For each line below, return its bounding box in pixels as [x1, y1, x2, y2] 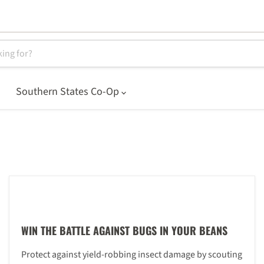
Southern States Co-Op [16, 84, 121, 99]
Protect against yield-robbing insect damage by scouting [21, 248, 242, 261]
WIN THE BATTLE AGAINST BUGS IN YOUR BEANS [21, 223, 227, 238]
